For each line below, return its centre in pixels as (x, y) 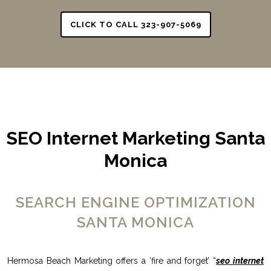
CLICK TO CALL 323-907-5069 (135, 25)
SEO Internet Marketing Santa (135, 138)
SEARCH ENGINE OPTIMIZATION (135, 202)
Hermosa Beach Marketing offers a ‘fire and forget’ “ (112, 260)
